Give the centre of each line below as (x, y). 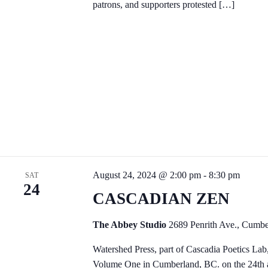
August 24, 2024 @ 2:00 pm (147, 175)
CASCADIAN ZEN (161, 198)
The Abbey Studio (130, 224)
